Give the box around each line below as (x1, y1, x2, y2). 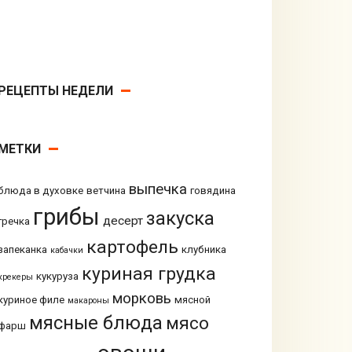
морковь (112, 290, 171, 308)
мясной (174, 294, 211, 306)
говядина (189, 185, 236, 197)
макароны (67, 295, 109, 306)
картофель (86, 236, 178, 258)
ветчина (86, 185, 126, 197)
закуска (145, 207, 214, 230)
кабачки (49, 245, 83, 256)
